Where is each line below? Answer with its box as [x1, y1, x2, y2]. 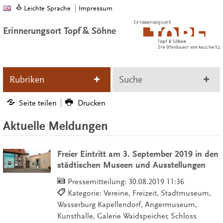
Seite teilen [19, 98, 57, 108]
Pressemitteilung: [67, 177, 128, 187]
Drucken [77, 98, 106, 108]
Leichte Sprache [23, 4, 71, 12]
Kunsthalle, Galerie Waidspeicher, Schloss [57, 212, 197, 221]
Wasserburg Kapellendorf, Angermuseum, [57, 200, 197, 210]
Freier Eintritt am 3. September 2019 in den [57, 149, 219, 160]
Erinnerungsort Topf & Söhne [2, 25, 116, 37]
